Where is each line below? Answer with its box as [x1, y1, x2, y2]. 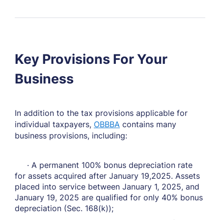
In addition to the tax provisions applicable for [15, 108, 188, 118]
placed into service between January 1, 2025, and [15, 182, 199, 192]
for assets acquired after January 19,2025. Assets [15, 171, 200, 181]
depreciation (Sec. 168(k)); [15, 203, 113, 213]
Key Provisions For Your [15, 51, 167, 67]
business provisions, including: [15, 131, 127, 140]
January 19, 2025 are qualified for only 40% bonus [15, 192, 203, 202]
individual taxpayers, [15, 119, 94, 129]
